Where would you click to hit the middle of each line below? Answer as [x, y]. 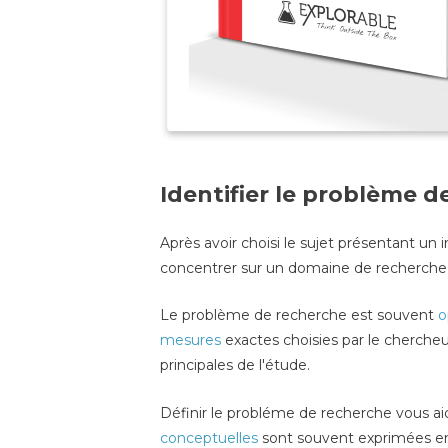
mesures [190, 340]
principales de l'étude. [235, 365]
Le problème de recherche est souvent [299, 315]
